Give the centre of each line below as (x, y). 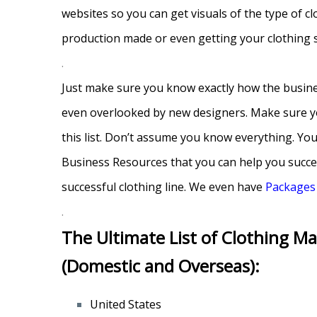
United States (126, 305)
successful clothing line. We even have (163, 187)
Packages (290, 187)
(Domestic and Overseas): (161, 266)
